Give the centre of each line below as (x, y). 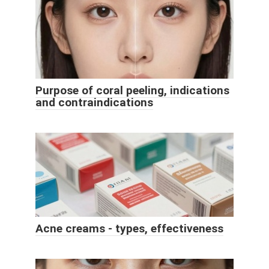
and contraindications (94, 103)
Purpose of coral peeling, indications (132, 91)
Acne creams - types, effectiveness (129, 229)
